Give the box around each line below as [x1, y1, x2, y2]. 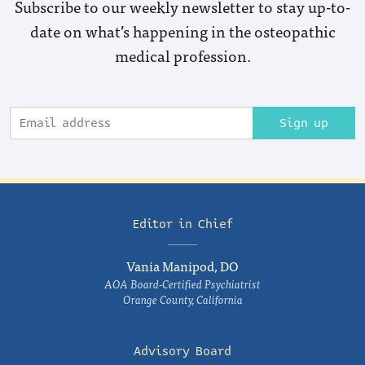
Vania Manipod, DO [126, 255, 239, 276]
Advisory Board [134, 342, 231, 360]
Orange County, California [122, 290, 243, 308]
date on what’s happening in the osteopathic [29, 18, 336, 43]
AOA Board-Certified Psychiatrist [104, 275, 261, 292]
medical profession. [114, 42, 251, 68]
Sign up [279, 114, 328, 132]
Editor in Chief [132, 215, 233, 233]
